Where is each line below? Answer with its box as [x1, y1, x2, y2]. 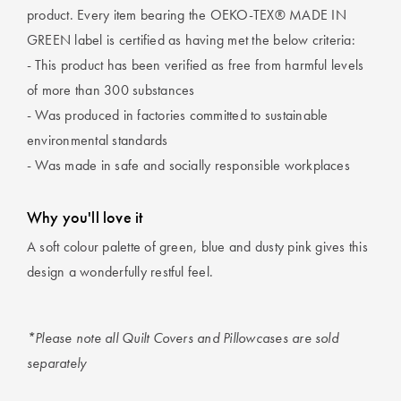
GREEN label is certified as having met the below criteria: [27, 30, 355, 49]
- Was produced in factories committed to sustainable [27, 106, 328, 124]
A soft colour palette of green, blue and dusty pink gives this [27, 237, 368, 256]
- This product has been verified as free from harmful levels [27, 55, 364, 74]
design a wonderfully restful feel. [27, 262, 214, 281]
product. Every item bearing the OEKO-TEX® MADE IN [27, 5, 346, 24]
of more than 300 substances [27, 81, 195, 99]
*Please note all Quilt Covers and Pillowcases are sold [27, 328, 338, 347]
